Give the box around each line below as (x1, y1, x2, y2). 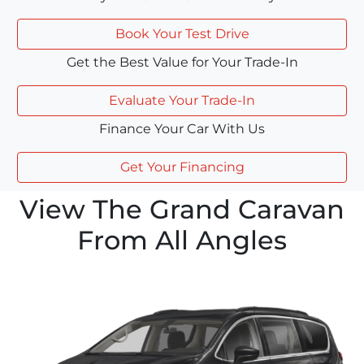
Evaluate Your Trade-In (109, 92, 255, 108)
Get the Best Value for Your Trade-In (66, 54, 298, 70)
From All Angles (77, 223, 287, 256)
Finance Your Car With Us (99, 120, 265, 136)
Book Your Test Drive (115, 25, 249, 41)
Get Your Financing (119, 158, 245, 175)
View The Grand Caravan (19, 193, 344, 225)
